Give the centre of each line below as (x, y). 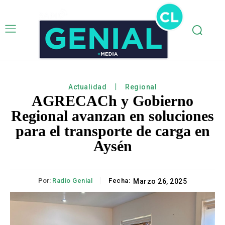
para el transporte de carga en (113, 131)
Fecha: (119, 181)
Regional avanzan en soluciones (113, 116)
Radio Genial (72, 181)
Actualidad (87, 87)
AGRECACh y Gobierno (113, 101)
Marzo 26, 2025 (160, 182)
